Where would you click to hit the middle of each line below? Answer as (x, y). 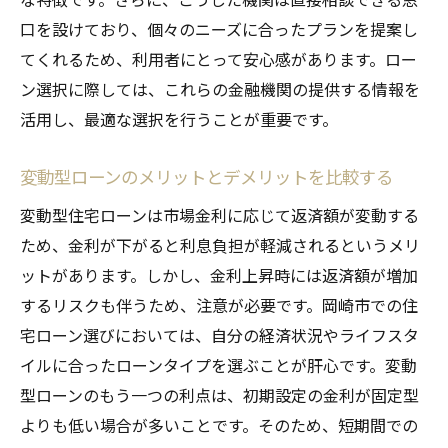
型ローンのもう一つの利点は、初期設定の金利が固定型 (219, 394)
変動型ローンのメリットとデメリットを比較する (206, 176)
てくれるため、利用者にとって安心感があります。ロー (218, 58)
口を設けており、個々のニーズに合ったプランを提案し (219, 28)
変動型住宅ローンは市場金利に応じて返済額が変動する (219, 214)
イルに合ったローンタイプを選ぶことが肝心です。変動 (218, 364)
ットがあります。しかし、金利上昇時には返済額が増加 (219, 274)
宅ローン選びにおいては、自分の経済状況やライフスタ (219, 334)
